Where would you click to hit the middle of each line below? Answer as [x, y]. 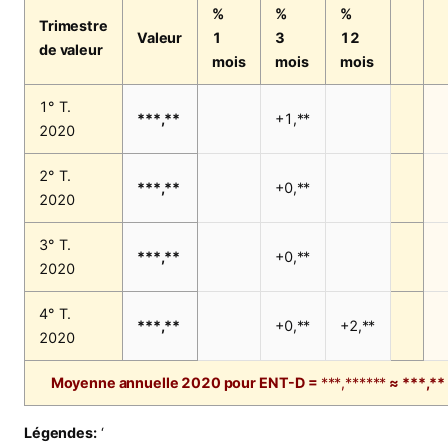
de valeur [71, 50]
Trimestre [73, 26]
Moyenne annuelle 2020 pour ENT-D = [185, 383]
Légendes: [60, 432]
